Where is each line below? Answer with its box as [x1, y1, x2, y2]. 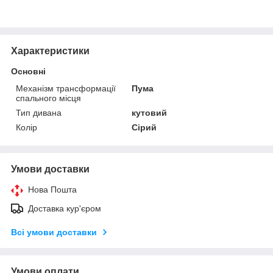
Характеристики [11, 45, 90, 56]
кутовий [132, 107, 168, 118]
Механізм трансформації [16, 83, 116, 93]
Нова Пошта [28, 184, 77, 194]
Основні [11, 66, 46, 76]
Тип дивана [16, 107, 62, 118]
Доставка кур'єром [28, 203, 101, 213]
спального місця [16, 93, 81, 103]
